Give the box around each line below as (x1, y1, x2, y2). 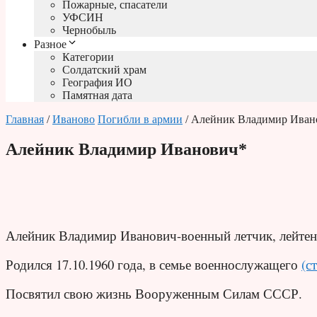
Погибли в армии (98, 113, 183, 126)
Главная (6, 113, 44, 126)
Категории (62, 51, 114, 64)
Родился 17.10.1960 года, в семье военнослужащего (6, 255, 301, 274)
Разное (34, 38, 67, 51)
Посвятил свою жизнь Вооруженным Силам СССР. (6, 284, 302, 303)
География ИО (62, 76, 132, 89)
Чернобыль (62, 24, 116, 37)
